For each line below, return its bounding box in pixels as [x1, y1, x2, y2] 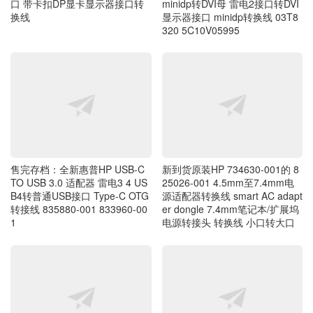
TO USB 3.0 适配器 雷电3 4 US [10, 140, 147, 154]
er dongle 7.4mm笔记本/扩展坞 [161, 166, 299, 181]
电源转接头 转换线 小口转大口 [161, 180, 295, 194]
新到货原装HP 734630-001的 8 [161, 126, 299, 141]
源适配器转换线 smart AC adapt [161, 153, 303, 168]
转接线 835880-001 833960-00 [10, 166, 147, 181]
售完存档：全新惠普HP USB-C [10, 126, 145, 141]
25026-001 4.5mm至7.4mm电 [161, 140, 294, 154]
